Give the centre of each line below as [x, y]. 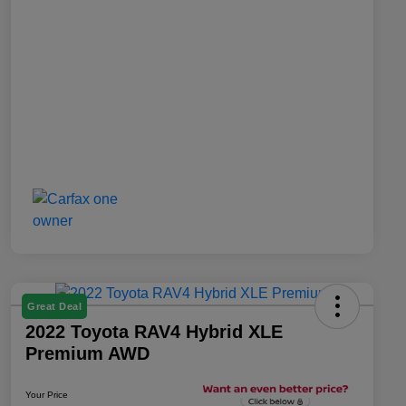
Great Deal [54, 306]
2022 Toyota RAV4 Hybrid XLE [154, 331]
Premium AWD [87, 353]
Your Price [47, 394]
